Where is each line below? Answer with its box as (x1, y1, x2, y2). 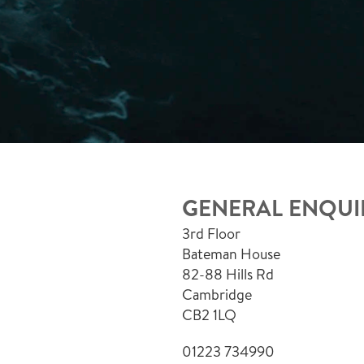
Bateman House (182, 244, 280, 264)
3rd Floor (182, 223, 240, 244)
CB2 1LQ (182, 305, 236, 325)
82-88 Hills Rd (182, 264, 274, 284)
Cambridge (182, 284, 252, 305)
